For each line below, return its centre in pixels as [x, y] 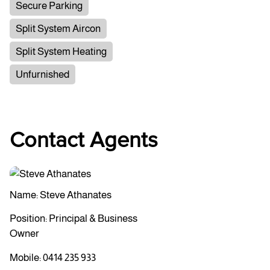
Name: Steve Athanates [61, 195]
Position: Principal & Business [74, 219]
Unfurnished [43, 74]
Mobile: [27, 257]
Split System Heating [61, 51]
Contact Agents [84, 141]
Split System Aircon [58, 28]
